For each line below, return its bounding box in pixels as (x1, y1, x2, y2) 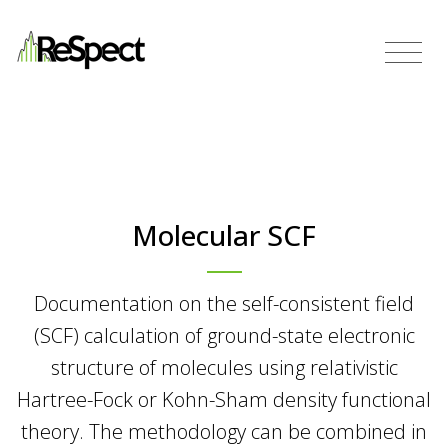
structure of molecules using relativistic (50, 353, 398, 381)
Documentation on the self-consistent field (34, 289, 414, 317)
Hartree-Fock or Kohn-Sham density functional (17, 385, 431, 413)
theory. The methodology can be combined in (21, 417, 427, 445)
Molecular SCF (132, 215, 316, 254)
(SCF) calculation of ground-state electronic (33, 321, 415, 349)
